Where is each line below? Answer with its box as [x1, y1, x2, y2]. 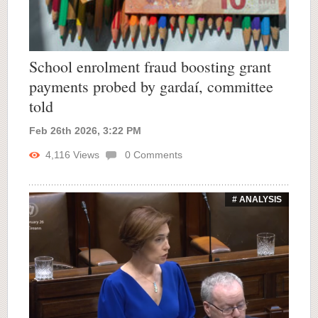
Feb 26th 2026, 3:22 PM [29, 125, 141, 137]
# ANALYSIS [232, 194, 282, 205]
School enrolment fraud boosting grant [29, 56, 271, 77]
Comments [131, 149, 182, 161]
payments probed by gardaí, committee [29, 76, 273, 97]
